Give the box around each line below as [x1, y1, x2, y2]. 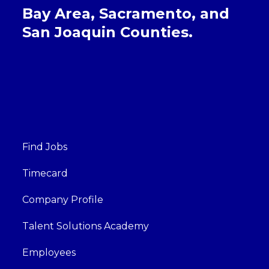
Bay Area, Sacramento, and [22, 5, 230, 22]
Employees [22, 247, 76, 258]
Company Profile [22, 194, 104, 205]
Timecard [22, 168, 68, 179]
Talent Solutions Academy [22, 220, 150, 232]
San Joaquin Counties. [22, 23, 193, 41]
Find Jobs [22, 141, 68, 153]
